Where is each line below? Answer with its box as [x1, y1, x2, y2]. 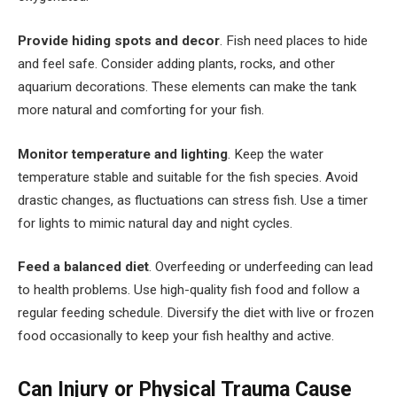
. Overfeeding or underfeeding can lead [149, 259, 373, 276]
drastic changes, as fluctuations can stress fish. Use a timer [18, 191, 368, 208]
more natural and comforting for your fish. [18, 102, 264, 119]
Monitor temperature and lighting [18, 145, 228, 162]
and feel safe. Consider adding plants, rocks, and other [18, 56, 335, 73]
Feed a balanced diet [18, 259, 149, 276]
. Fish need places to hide [220, 33, 368, 50]
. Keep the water [228, 145, 323, 162]
